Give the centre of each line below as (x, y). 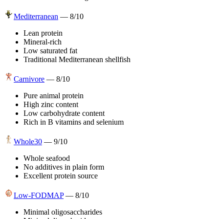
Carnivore (29, 79)
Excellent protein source (61, 175)
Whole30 (28, 141)
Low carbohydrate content (64, 113)
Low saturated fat (50, 50)
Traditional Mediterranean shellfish (77, 59)
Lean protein (43, 33)
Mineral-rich (43, 42)
